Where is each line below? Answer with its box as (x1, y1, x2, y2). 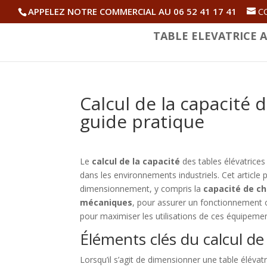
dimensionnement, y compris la (80, 183, 204, 194)
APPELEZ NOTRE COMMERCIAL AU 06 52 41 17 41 (28, 5, 237, 18)
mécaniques (80, 197, 133, 208)
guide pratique (80, 109, 205, 133)
